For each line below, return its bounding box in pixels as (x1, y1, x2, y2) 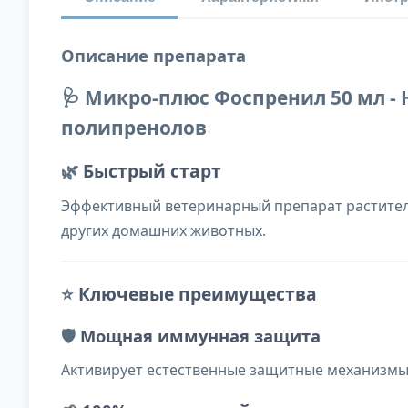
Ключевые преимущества (78, 281, 317, 307)
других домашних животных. (61, 220, 266, 241)
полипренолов (61, 115, 207, 141)
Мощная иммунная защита (80, 324, 321, 348)
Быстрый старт (83, 158, 221, 184)
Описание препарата (61, 44, 246, 67)
